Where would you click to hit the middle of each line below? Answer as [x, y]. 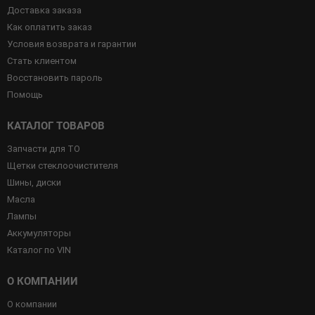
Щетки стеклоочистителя [63, 166]
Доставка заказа [44, 11]
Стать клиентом [42, 61]
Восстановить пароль [55, 78]
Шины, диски [34, 183]
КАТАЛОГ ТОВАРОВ [56, 126]
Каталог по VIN [39, 250]
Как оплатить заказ [50, 27]
